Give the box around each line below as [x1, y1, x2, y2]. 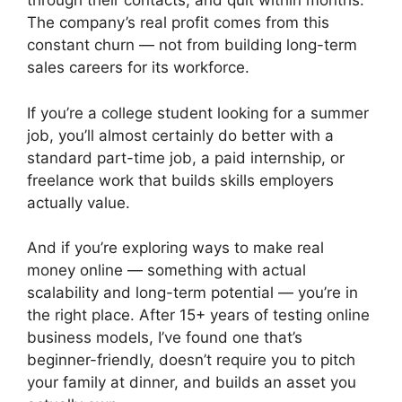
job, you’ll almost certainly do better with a [27, 126, 334, 144]
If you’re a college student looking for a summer [27, 103, 369, 122]
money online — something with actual [27, 261, 306, 280]
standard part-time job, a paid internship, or [27, 148, 345, 167]
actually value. [27, 193, 130, 212]
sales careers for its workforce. [27, 58, 249, 77]
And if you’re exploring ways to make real [27, 239, 324, 258]
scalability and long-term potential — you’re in [27, 284, 358, 302]
